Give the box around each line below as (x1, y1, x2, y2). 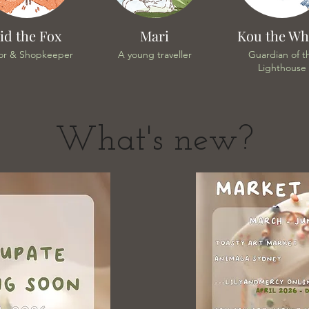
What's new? (55, 123, 254, 159)
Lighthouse (258, 61, 306, 74)
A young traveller (117, 48, 192, 61)
